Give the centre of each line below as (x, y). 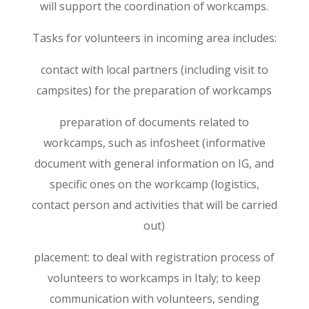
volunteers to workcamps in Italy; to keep (154, 278)
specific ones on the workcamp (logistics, (154, 184)
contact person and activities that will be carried (154, 205)
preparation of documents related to (154, 122)
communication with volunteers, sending (154, 299)
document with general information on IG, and (154, 163)
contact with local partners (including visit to (154, 70)
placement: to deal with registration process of (154, 257)
